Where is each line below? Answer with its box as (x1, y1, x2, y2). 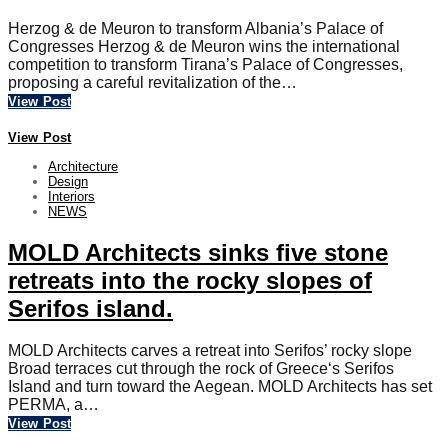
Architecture (48, 158, 118, 174)
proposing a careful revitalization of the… (8, 73, 297, 91)
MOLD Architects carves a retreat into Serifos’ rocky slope (8, 342, 412, 360)
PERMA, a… (8, 396, 99, 414)
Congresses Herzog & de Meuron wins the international (8, 37, 400, 55)
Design (48, 173, 88, 189)
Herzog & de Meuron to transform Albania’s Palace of (8, 19, 383, 37)
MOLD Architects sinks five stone (8, 238, 388, 266)
